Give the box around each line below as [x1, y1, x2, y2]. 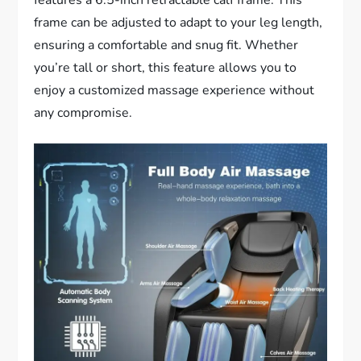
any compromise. [34, 103, 133, 122]
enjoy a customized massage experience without [34, 81, 315, 99]
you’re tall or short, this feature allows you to [34, 58, 297, 77]
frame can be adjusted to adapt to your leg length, [34, 13, 323, 31]
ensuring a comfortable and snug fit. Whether [34, 35, 299, 54]
